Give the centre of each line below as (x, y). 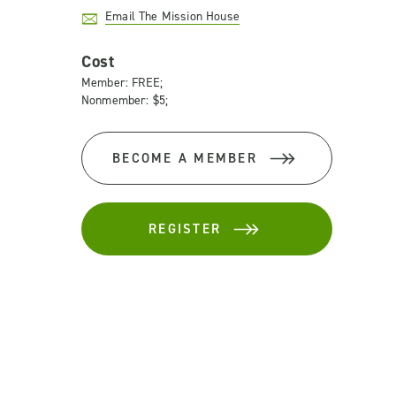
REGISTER (185, 229)
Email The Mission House (172, 16)
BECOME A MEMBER (185, 158)
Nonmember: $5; (125, 100)
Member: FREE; (122, 83)
